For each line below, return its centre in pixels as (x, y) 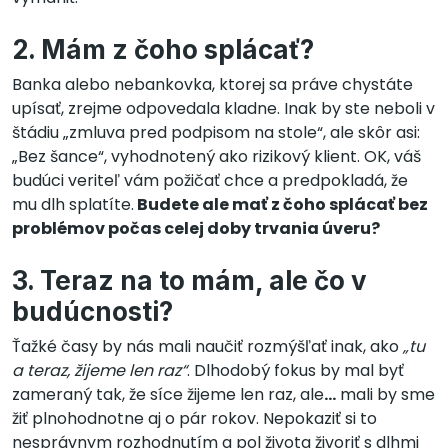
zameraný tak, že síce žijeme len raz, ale (168, 394)
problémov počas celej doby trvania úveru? (196, 228)
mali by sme (385, 394)
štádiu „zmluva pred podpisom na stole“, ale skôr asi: (216, 132)
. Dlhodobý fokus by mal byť (295, 370)
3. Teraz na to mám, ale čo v (189, 280)
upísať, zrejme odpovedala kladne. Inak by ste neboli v (223, 108)
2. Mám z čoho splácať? (163, 49)
